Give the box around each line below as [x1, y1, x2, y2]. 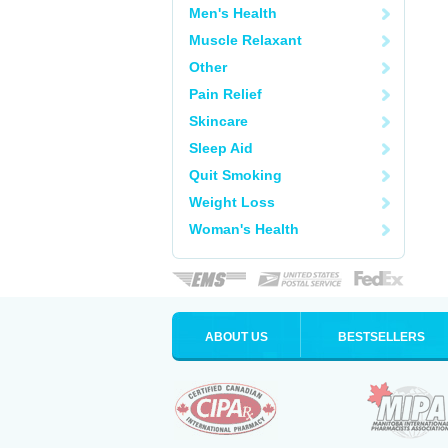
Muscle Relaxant [189, 32, 302, 48]
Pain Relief [189, 86, 262, 102]
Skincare [189, 113, 248, 129]
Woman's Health [189, 221, 299, 237]
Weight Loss [189, 194, 275, 210]
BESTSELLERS [338, 330, 425, 344]
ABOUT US [204, 330, 268, 344]
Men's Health [189, 5, 277, 21]
